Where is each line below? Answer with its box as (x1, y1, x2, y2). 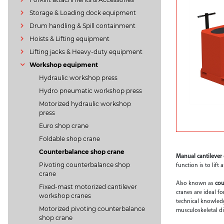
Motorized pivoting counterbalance (39, 205, 145, 212)
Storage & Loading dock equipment (29, 9, 136, 16)
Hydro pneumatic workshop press (39, 87, 142, 94)
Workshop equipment (29, 61, 98, 68)
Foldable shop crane (39, 135, 100, 142)
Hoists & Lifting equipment (29, 35, 109, 42)
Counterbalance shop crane (39, 148, 125, 155)
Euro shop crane (39, 122, 89, 129)
